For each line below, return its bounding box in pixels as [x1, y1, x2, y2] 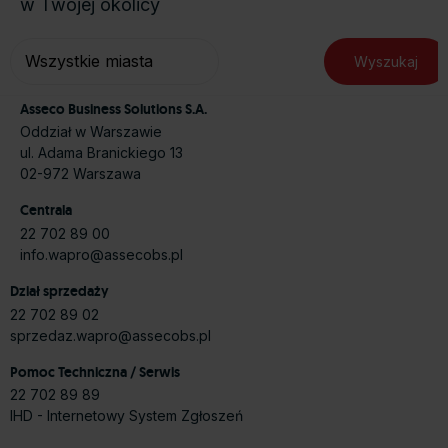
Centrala [20, 201, 72, 220]
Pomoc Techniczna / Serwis [10, 362, 180, 381]
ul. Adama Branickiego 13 [20, 143, 183, 161]
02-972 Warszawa [20, 164, 141, 182]
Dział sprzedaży [10, 282, 109, 301]
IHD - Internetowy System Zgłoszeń [10, 407, 243, 425]
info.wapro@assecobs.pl [20, 245, 183, 263]
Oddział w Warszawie [20, 122, 162, 140]
